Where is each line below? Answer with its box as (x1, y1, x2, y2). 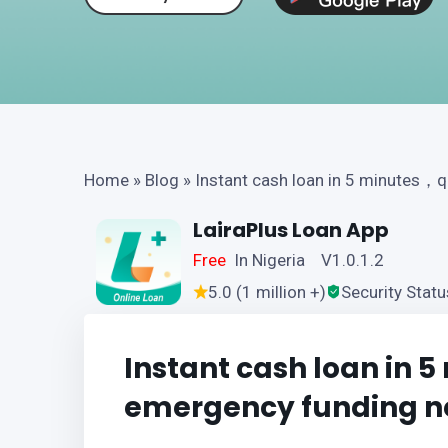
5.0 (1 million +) (207, 282, 326, 302)
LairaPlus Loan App (192, 216, 389, 244)
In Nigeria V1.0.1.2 (234, 250, 385, 270)
